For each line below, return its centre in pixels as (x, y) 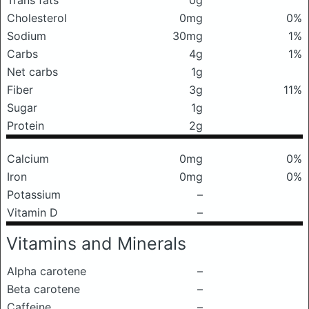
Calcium (28, 159)
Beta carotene (43, 289)
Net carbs (32, 72)
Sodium (27, 36)
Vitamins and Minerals (96, 243)
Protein (26, 126)
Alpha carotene (47, 271)
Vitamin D (32, 212)
